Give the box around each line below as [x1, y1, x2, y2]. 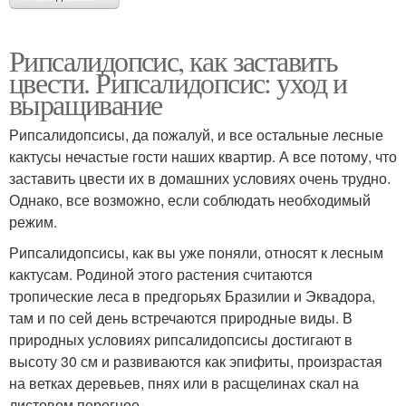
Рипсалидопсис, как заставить [9, 41, 338, 81]
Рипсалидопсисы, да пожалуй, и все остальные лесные [9, 124, 383, 146]
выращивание [9, 84, 162, 124]
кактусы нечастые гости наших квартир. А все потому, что [9, 146, 397, 168]
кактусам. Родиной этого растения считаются [9, 264, 313, 285]
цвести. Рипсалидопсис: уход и [9, 63, 347, 102]
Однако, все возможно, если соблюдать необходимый [9, 189, 371, 211]
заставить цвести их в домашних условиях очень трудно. [9, 168, 391, 189]
